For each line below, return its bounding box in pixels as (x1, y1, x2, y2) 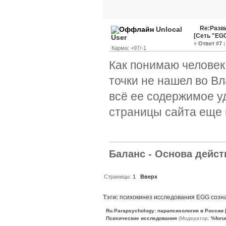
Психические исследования (106, 215, 177, 221)
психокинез (120, 193, 152, 201)
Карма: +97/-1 (111, 45, 146, 51)
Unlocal (155, 25, 182, 34)
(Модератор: (177, 215, 211, 221)
